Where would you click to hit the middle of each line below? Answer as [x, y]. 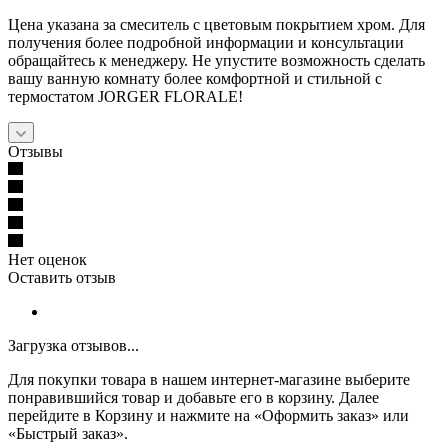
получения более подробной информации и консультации [206, 42]
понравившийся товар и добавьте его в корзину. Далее [193, 397]
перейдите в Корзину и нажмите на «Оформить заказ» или [208, 415]
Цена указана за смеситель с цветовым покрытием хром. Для [216, 24]
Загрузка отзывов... [73, 345]
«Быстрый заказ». [68, 433]
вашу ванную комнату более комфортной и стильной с [195, 78]
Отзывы [35, 151]
